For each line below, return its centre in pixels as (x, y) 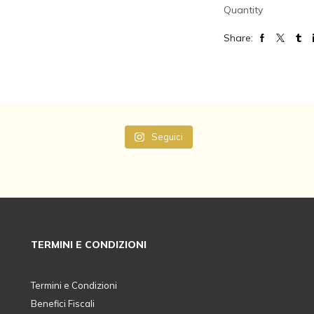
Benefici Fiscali (63, 304)
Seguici (167, 137)
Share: (239, 38)
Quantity (244, 10)
